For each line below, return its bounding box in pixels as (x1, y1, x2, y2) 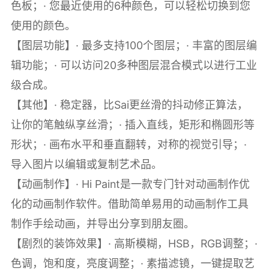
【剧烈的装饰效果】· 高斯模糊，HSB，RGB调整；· (10, 237, 258, 250)
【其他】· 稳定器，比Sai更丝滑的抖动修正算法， (10, 98, 248, 112)
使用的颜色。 (10, 19, 76, 32)
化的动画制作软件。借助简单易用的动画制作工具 (10, 198, 249, 211)
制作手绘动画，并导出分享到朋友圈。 (10, 217, 195, 231)
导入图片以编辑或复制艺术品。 (10, 158, 162, 171)
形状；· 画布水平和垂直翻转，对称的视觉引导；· (10, 138, 247, 151)
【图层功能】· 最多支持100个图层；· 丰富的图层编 (10, 39, 257, 52)
